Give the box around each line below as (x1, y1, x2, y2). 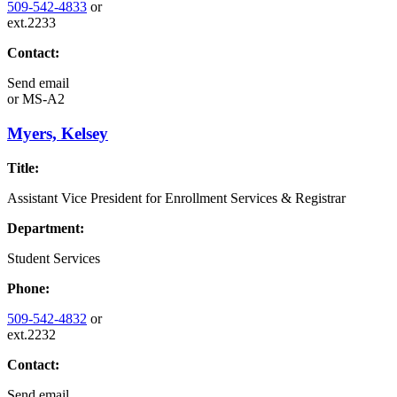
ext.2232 (7, 326, 56, 342)
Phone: (7, 280, 50, 296)
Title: (7, 160, 39, 175)
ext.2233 (7, 15, 56, 31)
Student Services (7, 250, 100, 266)
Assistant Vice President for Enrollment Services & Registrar (7, 190, 346, 206)
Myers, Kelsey (7, 124, 108, 144)
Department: (7, 220, 84, 236)
